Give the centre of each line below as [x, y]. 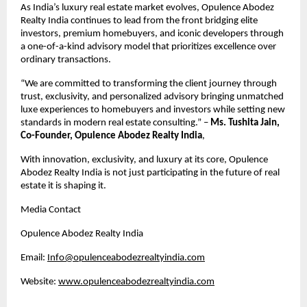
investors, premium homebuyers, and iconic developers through [152, 34]
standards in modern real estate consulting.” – [115, 123]
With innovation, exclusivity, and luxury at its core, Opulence [144, 160]
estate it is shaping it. [63, 186]
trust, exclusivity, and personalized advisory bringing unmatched [152, 97]
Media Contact [51, 210]
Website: [39, 282]
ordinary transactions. [66, 60]
